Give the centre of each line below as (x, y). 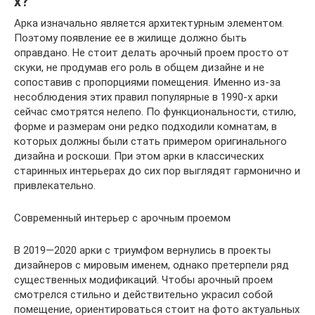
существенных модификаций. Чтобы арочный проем (143, 280)
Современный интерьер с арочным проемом (122, 218)
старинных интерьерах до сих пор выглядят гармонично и (157, 171)
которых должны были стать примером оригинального (150, 142)
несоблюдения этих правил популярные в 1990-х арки (146, 97)
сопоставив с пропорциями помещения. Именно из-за (147, 83)
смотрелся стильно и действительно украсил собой (143, 295)
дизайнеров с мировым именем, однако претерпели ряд (152, 265)
